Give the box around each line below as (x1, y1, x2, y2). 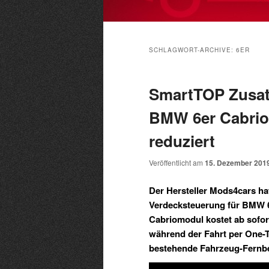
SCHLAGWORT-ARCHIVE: (149, 46, 236, 55)
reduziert (149, 130, 215, 153)
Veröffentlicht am (149, 157, 205, 168)
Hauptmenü (103, 22, 149, 35)
